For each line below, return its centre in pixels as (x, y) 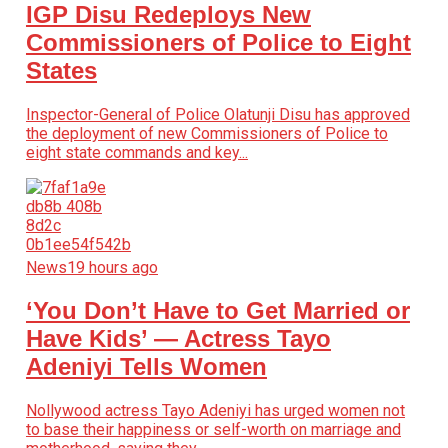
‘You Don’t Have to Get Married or (217, 310)
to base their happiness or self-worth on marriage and (213, 429)
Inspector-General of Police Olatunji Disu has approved (217, 114)
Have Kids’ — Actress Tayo (178, 338)
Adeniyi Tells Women (146, 366)
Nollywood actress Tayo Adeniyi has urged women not (215, 410)
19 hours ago (112, 267)
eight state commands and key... (136, 152)
